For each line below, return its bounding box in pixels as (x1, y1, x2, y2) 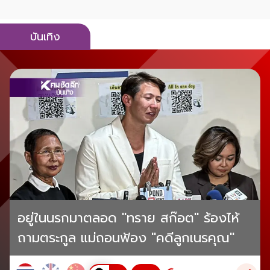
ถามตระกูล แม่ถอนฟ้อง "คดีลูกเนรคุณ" (17, 228, 234, 248)
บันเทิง (30, 28, 60, 45)
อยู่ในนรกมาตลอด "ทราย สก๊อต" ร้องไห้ (17, 208, 239, 228)
